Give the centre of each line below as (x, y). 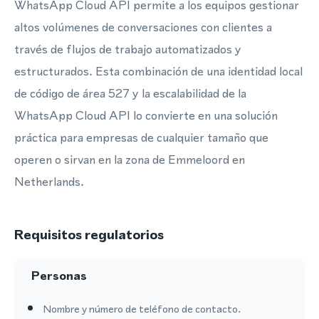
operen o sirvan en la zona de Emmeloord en (130, 159)
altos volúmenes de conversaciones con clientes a (143, 27)
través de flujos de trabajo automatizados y (128, 49)
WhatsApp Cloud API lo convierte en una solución (146, 115)
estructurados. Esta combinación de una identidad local (158, 71)
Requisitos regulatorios (89, 235)
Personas (59, 276)
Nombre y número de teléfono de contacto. (142, 309)
